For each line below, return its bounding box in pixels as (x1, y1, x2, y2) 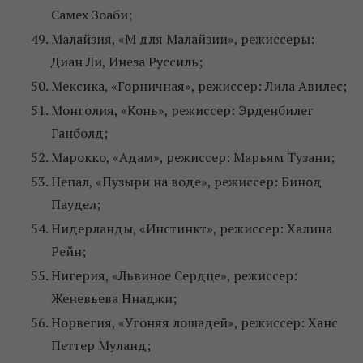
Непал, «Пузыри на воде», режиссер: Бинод (51, 173, 322, 191)
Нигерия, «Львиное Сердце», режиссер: (51, 267, 297, 285)
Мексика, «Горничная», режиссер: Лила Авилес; (51, 77, 347, 96)
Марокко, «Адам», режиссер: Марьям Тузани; (51, 148, 335, 167)
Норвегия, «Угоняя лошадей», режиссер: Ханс (51, 314, 338, 332)
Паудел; (51, 195, 100, 214)
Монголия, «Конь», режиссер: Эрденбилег (51, 101, 314, 120)
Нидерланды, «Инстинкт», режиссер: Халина (51, 220, 332, 238)
